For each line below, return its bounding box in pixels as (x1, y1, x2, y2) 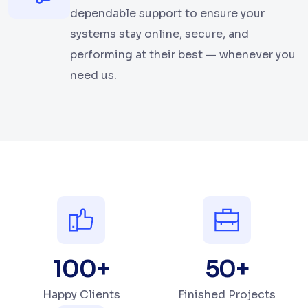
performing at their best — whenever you (70, 47, 296, 63)
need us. (70, 68, 117, 83)
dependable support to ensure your (70, 6, 265, 21)
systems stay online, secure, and (70, 27, 249, 42)
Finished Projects (178, 287, 276, 302)
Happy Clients (42, 287, 120, 302)
